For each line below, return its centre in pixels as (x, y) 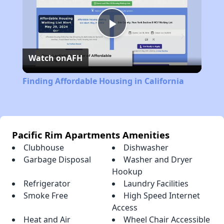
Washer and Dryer (158, 160)
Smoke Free (46, 196)
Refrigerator (47, 184)
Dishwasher (146, 148)
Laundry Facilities (156, 184)
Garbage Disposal (57, 160)
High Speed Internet (162, 196)
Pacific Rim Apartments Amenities (91, 135)
